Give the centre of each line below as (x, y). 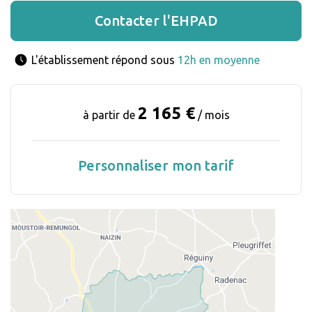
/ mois (212, 115)
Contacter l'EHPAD (156, 21)
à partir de (110, 115)
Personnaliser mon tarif (156, 166)
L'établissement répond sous (104, 60)
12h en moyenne (219, 60)
